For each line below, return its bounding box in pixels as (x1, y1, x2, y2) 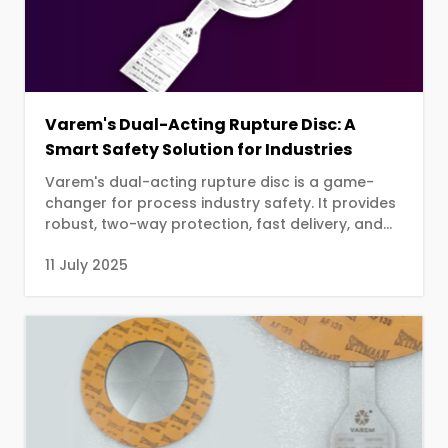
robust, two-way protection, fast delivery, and (45, 213, 383, 234)
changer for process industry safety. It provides (45, 192, 396, 213)
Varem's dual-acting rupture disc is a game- (45, 171, 374, 192)
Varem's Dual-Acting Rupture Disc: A (45, 112, 356, 136)
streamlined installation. (45, 234, 222, 255)
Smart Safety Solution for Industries (45, 137, 352, 161)
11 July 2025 (45, 254, 128, 275)
